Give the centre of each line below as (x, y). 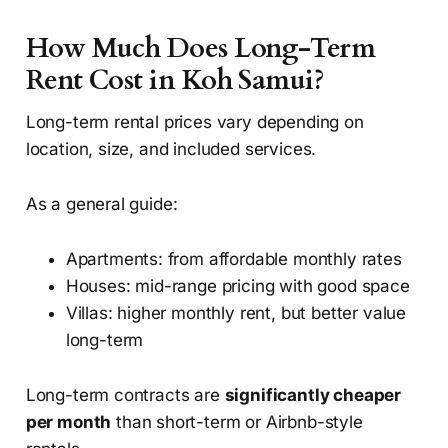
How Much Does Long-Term (200, 48)
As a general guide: (101, 203)
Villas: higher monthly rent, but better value (236, 312)
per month (68, 421)
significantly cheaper (313, 394)
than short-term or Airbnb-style (237, 421)
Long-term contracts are (125, 394)
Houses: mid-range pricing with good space (237, 285)
